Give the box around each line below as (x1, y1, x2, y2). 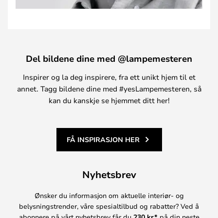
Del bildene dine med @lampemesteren (26, 52, 192, 64)
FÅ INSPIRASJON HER (66, 134, 140, 144)
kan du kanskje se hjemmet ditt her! (48, 95, 170, 105)
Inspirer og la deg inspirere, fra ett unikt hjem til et (22, 72, 196, 82)
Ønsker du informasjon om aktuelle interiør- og (34, 190, 184, 200)
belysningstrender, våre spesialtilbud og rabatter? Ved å (19, 201, 199, 211)
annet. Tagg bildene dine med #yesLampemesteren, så (17, 83, 201, 93)
